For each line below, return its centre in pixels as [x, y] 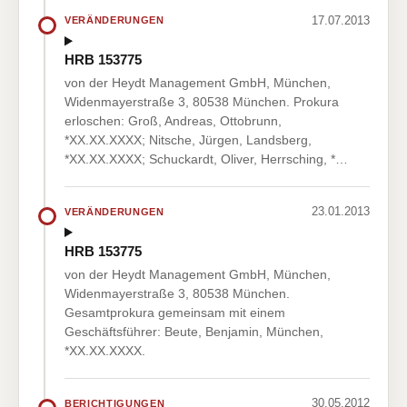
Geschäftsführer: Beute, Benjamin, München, [194, 332]
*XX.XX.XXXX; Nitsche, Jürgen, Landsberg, [188, 140]
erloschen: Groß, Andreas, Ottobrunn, [173, 121]
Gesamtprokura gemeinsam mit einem [175, 313]
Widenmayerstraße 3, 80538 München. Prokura [202, 102]
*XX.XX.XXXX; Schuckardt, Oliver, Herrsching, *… [206, 159]
